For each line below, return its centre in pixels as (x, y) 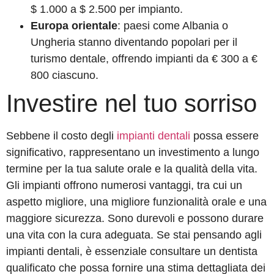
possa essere (224, 136)
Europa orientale (74, 26)
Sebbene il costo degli (61, 136)
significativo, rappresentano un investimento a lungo (133, 153)
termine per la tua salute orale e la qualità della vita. (132, 169)
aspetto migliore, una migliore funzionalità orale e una (136, 202)
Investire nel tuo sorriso (131, 104)
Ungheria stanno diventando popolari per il (134, 43)
